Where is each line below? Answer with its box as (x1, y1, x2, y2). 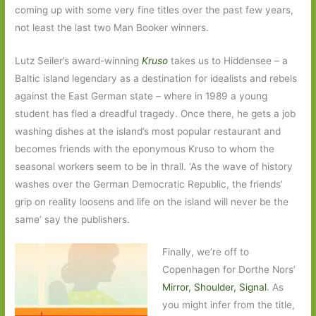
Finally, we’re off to (162, 246, 249, 258)
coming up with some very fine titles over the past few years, (15, 4, 294, 16)
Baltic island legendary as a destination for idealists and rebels (15, 72, 298, 84)
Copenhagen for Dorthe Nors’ (162, 264, 296, 276)
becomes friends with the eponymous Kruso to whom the (15, 142, 275, 154)
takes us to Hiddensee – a (168, 54, 288, 66)
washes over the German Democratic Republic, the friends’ (15, 178, 284, 190)
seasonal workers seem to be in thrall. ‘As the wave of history (15, 160, 293, 172)
